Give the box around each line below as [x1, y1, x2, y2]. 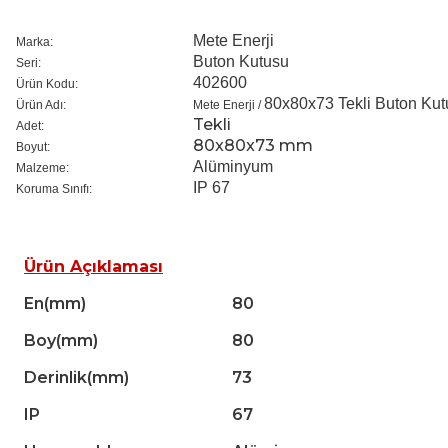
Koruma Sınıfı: [16, 182, 92, 197]
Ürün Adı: [16, 98, 66, 113]
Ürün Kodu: [16, 77, 78, 92]
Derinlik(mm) [24, 368, 129, 388]
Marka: [16, 35, 56, 50]
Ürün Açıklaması [24, 257, 163, 277]
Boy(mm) [24, 331, 98, 351]
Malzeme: [16, 161, 69, 176]
